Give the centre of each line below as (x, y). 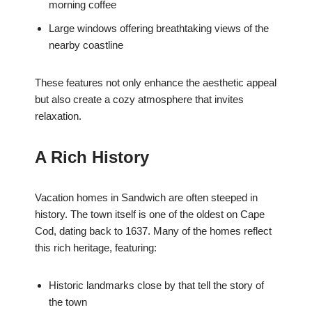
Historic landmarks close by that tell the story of (156, 286)
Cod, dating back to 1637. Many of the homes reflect (153, 231)
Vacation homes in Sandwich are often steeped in (146, 198)
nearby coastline (86, 45)
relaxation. (58, 116)
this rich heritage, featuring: (96, 248)
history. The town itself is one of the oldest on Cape (150, 214)
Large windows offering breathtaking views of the (159, 29)
